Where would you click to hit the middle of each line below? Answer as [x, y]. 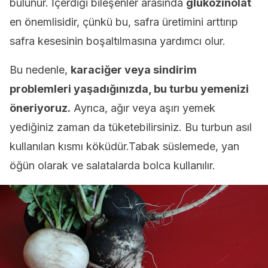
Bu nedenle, [40, 70]
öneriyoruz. [40, 108]
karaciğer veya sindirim [134, 70]
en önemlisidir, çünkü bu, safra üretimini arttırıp [124, 22]
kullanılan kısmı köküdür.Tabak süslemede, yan [124, 146]
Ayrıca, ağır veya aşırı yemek [143, 108]
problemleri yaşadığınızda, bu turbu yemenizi [129, 89]
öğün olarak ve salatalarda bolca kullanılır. [112, 165]
